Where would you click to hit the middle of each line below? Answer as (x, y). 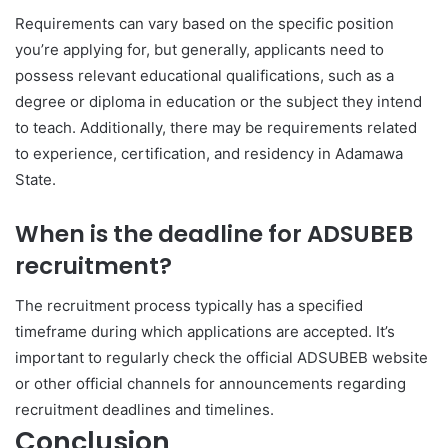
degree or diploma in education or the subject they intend (218, 101)
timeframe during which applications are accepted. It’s (205, 331)
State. (35, 179)
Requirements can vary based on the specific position (204, 23)
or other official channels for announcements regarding (210, 383)
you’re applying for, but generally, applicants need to (199, 49)
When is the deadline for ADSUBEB (214, 233)
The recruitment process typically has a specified (189, 305)
